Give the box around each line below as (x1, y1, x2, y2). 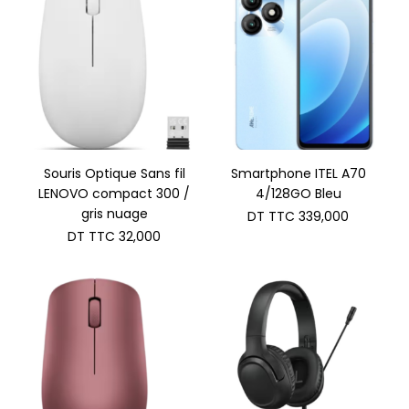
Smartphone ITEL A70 (230, 164, 366, 184)
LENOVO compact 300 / (38, 184, 191, 204)
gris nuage (80, 204, 148, 224)
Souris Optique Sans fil (43, 164, 185, 184)
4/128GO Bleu (255, 184, 341, 204)
